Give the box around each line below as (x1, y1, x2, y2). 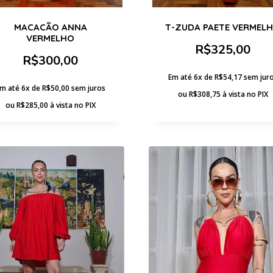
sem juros (71, 82, 105, 93)
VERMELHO (26, 32, 74, 44)
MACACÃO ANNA (13, 21, 87, 33)
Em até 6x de (168, 71, 214, 82)
